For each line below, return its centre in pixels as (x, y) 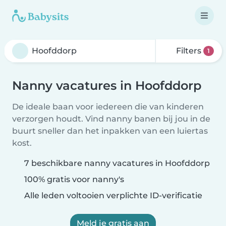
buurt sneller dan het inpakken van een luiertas (110, 131)
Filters (189, 51)
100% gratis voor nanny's (73, 179)
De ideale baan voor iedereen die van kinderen (108, 107)
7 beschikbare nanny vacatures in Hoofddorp (117, 163)
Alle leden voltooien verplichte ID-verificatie (112, 195)
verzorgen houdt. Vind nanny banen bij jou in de (111, 119)
